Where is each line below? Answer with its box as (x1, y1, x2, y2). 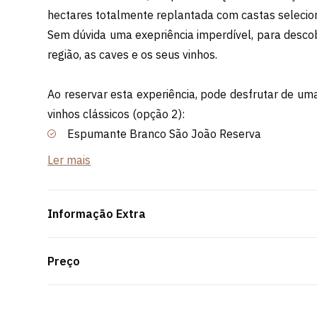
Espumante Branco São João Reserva (67, 126, 262, 141)
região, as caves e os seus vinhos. (47, 47, 218, 62)
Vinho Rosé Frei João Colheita (67, 166, 220, 180)
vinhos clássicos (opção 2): (47, 106, 185, 121)
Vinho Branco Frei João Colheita (67, 146, 234, 161)
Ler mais (47, 152, 91, 167)
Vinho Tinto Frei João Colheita (67, 185, 221, 200)
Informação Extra (47, 206, 146, 221)
